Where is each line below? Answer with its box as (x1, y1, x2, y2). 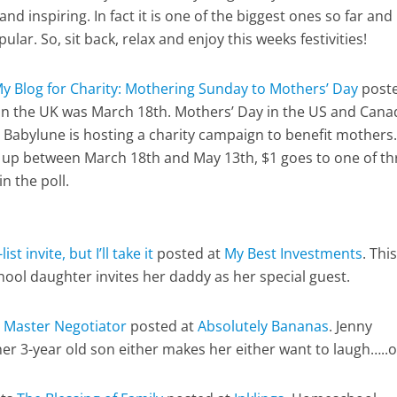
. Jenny (329, 316, 373, 336)
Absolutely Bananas (198, 316, 330, 336)
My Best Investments (224, 244, 363, 263)
